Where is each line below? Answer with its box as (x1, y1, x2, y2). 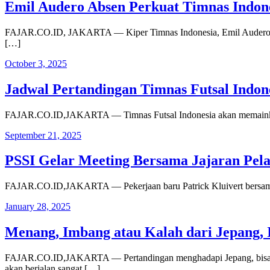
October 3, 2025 (5, 58, 67, 69)
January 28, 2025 (5, 201, 71, 212)
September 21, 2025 (5, 130, 81, 140)
